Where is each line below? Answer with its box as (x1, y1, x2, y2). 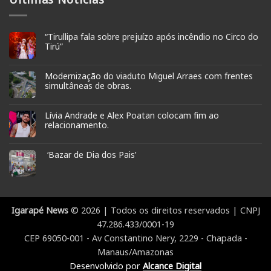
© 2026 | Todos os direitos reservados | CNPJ (68, 204, 260, 216)
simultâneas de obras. (45, 79, 131, 91)
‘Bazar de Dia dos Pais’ (45, 148, 136, 160)
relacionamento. (45, 119, 109, 131)
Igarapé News (11, 204, 68, 216)
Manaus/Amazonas (97, 246, 174, 258)
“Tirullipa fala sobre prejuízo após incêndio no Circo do (45, 30, 258, 42)
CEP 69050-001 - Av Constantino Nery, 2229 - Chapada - (24, 232, 247, 244)
